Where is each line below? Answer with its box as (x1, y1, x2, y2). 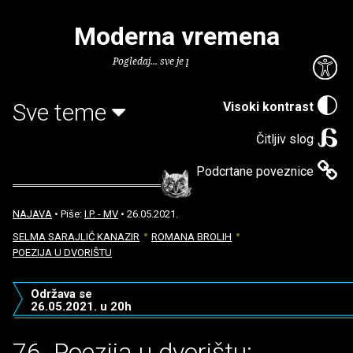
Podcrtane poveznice (196, 163, 314, 179)
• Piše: (52, 208, 84, 220)
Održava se (30, 287, 92, 301)
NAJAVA (13, 208, 52, 220)
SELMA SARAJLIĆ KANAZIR (13, 230, 139, 243)
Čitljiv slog (256, 131, 314, 147)
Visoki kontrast (223, 98, 314, 114)
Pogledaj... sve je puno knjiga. (113, 54, 240, 68)
